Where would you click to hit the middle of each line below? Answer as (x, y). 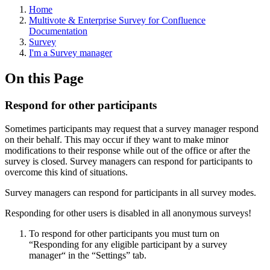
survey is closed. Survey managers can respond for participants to (129, 161)
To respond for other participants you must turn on (124, 233)
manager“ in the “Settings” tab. (88, 255)
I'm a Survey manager (71, 53)
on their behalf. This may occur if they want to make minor (117, 139)
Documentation (58, 31)
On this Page (44, 78)
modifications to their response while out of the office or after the (127, 150)
